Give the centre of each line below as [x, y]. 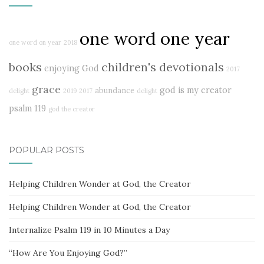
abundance [115, 90]
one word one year [155, 38]
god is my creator [196, 90]
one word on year [35, 42]
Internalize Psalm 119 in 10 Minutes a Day [89, 230]
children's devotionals [163, 67]
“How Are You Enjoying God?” [68, 253]
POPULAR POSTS [47, 150]
